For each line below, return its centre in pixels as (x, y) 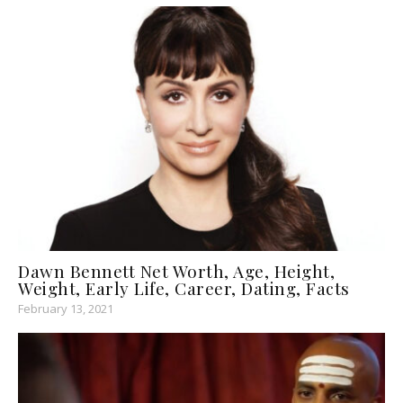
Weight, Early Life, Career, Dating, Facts (184, 287)
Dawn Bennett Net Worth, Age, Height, (176, 270)
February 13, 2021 (66, 308)
